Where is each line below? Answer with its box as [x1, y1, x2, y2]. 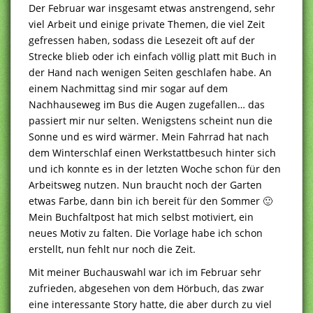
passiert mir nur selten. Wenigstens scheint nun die [29, 113, 272, 127]
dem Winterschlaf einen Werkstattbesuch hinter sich [29, 145, 276, 159]
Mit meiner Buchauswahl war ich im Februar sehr [29, 265, 261, 279]
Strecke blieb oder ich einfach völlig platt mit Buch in [29, 49, 277, 63]
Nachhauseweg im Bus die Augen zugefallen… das [29, 97, 265, 111]
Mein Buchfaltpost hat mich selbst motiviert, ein [29, 210, 254, 224]
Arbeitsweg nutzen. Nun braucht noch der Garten [29, 177, 262, 191]
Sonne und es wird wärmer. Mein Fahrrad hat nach [29, 129, 269, 143]
